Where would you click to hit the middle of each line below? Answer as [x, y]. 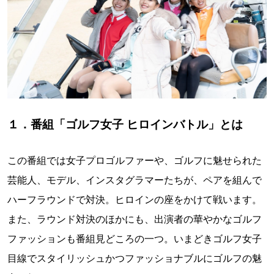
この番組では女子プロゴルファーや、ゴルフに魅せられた [135, 161]
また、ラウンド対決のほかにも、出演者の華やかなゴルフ [135, 219]
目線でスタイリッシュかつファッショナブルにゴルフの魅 [135, 258]
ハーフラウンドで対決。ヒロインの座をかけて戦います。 [135, 200]
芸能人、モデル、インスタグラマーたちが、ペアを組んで [135, 180]
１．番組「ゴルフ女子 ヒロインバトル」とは [125, 124]
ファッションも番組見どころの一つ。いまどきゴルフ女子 [135, 239]
